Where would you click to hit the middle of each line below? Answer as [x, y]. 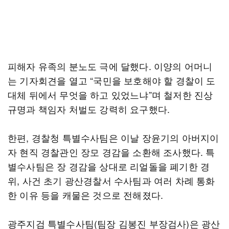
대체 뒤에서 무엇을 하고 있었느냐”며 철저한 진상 [110, 95]
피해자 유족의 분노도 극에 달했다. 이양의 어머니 [110, 66]
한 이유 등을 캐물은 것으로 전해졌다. [86, 195]
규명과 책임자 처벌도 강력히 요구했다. [89, 109]
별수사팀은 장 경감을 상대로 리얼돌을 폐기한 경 [109, 166]
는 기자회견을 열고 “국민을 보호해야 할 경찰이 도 [112, 80]
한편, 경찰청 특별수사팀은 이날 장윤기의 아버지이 [113, 138]
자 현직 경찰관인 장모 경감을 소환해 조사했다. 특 [111, 152]
